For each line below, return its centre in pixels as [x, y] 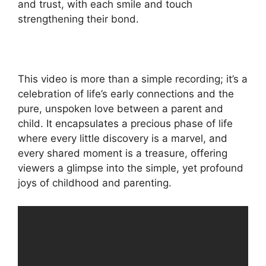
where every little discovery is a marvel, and [123, 139]
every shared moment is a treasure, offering [123, 153]
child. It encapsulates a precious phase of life [125, 124]
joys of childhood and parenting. [95, 183]
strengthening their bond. [78, 19]
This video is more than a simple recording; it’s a [133, 79]
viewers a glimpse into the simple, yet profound [131, 168]
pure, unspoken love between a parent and [121, 109]
